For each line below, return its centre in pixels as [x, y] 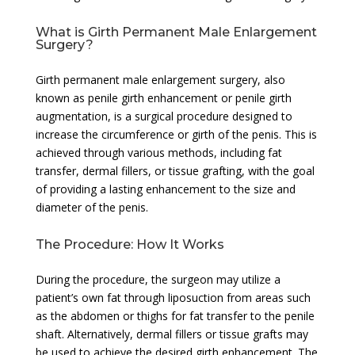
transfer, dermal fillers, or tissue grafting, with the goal [175, 170]
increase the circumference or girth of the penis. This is [176, 134]
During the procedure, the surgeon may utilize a [158, 279]
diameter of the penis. [92, 207]
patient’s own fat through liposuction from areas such [173, 297]
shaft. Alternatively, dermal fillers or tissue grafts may [172, 334]
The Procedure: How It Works [130, 244]
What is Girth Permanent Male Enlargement [176, 32]
